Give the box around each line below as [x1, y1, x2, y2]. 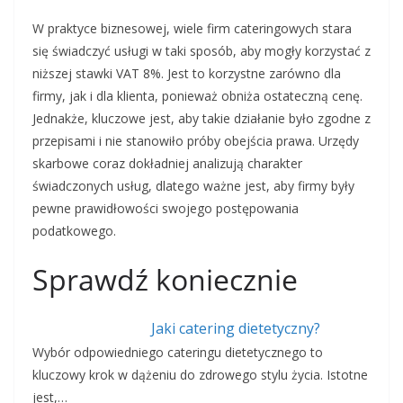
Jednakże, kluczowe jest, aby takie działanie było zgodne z [32, 110, 371, 128]
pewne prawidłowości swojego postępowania [32, 200, 299, 218]
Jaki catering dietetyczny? [150, 318, 320, 339]
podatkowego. [32, 222, 116, 240]
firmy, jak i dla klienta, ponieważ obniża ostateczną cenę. [32, 87, 363, 105]
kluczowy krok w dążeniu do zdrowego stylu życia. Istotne [32, 366, 368, 384]
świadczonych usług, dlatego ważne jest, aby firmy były [32, 177, 354, 195]
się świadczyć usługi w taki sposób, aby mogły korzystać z [32, 42, 371, 60]
